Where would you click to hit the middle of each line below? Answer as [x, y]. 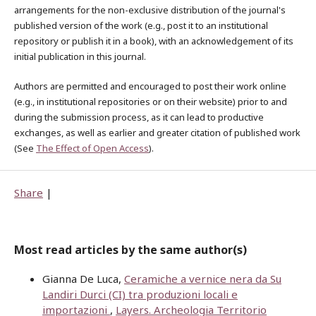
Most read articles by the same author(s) [130, 250]
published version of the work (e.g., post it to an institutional [141, 26]
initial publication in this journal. [80, 57]
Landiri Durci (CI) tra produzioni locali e [140, 294]
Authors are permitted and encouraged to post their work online [150, 86]
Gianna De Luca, [83, 279]
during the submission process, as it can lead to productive [139, 117]
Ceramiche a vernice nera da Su [203, 279]
